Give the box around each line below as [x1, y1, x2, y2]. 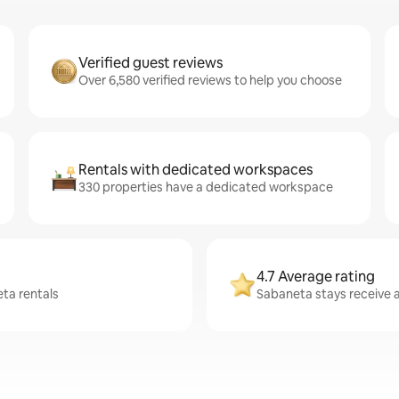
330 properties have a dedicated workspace [78, 179, 333, 195]
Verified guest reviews [78, 53, 223, 72]
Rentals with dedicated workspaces [78, 160, 313, 179]
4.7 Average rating [256, 267, 375, 286]
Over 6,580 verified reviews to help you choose [78, 72, 342, 88]
